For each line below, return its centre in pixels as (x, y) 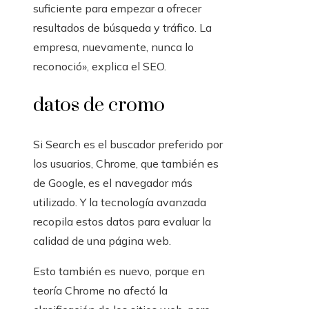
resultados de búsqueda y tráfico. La (122, 28)
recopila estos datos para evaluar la (122, 222)
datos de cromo (99, 106)
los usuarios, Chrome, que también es (126, 164)
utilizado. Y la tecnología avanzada (120, 202)
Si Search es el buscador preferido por (128, 144)
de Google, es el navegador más (113, 183)
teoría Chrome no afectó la (100, 291)
